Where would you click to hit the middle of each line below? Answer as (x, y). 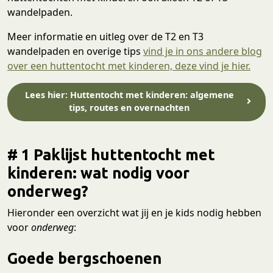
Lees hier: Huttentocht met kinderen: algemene (129, 95)
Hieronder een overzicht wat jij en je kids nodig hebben (134, 213)
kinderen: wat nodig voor (98, 173)
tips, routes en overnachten (129, 108)
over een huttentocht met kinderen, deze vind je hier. (129, 66)
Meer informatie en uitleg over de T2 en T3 (105, 36)
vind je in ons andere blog (203, 51)
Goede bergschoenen (84, 258)
